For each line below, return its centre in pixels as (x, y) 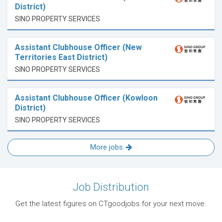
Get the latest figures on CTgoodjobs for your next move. (111, 204)
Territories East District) (61, 57)
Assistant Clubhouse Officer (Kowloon (86, 98)
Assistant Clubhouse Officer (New (78, 48)
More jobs (106, 147)
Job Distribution (111, 187)
